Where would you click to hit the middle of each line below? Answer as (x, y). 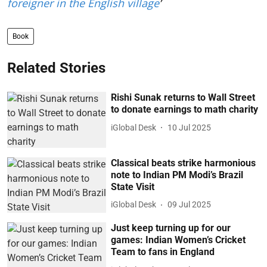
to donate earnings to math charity (185, 109)
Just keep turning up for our (171, 228)
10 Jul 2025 (190, 127)
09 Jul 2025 (190, 205)
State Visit (133, 187)
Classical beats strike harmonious (184, 163)
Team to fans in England (163, 252)
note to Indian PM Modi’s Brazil (177, 175)
